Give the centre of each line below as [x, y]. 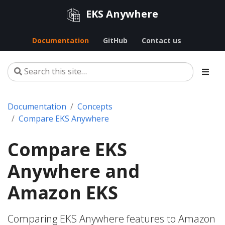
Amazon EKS [63, 192]
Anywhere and [74, 171]
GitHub [115, 40]
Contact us [161, 40]
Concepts [95, 106]
